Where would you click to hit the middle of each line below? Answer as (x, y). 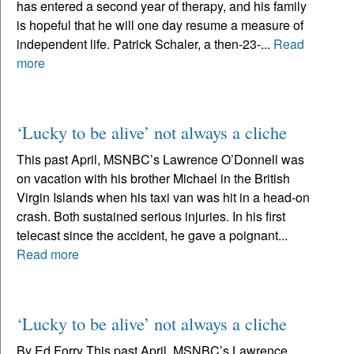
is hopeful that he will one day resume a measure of (160, 24)
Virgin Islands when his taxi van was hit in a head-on (163, 197)
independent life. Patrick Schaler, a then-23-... (145, 43)
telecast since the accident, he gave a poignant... (152, 235)
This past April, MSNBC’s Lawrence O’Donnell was (160, 159)
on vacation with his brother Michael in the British (153, 178)
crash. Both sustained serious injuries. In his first (151, 216)
